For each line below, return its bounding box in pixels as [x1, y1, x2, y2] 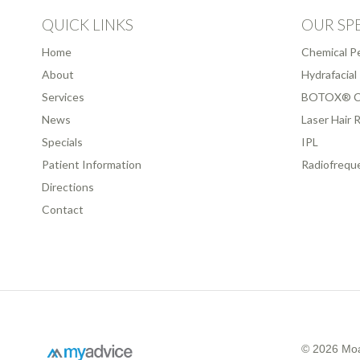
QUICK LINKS [42, 15, 133, 35]
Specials [42, 135, 83, 149]
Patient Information [42, 157, 141, 172]
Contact [42, 202, 84, 217]
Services [42, 90, 84, 104]
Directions [42, 180, 94, 194]
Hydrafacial [301, 67, 357, 82]
